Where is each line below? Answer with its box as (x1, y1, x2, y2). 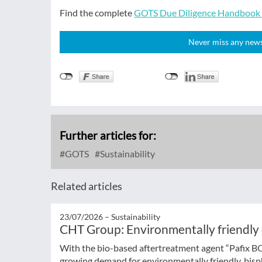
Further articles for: (60, 129, 156, 142)
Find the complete (60, 7, 134, 18)
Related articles (51, 180, 122, 192)
